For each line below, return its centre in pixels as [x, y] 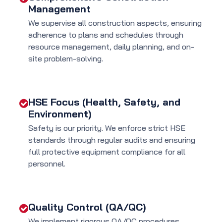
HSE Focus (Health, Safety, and [104, 102]
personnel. [47, 164]
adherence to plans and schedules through [106, 35]
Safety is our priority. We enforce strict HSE [107, 128]
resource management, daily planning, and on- [111, 47]
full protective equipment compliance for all [107, 152]
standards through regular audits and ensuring [112, 140]
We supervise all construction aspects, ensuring [115, 23]
